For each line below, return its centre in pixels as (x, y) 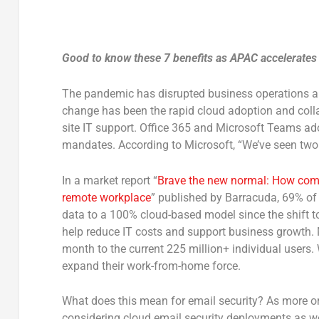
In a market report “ (109, 180)
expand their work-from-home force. (151, 266)
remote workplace (106, 197)
